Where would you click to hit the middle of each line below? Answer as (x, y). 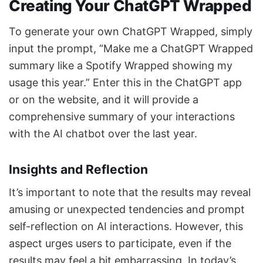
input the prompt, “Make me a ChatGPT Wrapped (131, 48)
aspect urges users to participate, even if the (120, 243)
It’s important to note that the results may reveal (130, 192)
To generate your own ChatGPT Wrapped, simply (131, 31)
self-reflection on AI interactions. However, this (126, 226)
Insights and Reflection (78, 170)
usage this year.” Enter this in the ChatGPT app (125, 82)
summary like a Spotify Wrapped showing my (121, 65)
